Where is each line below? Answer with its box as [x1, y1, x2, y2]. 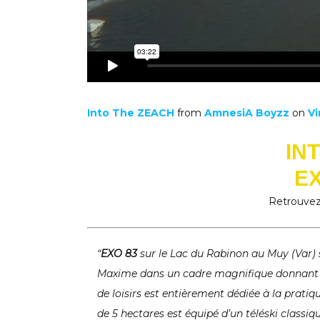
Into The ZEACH [87, 106, 174, 119]
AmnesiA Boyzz [204, 106, 289, 119]
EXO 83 [101, 246, 137, 260]
